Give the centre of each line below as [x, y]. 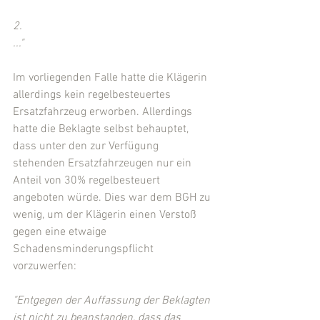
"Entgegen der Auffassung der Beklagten [113, 300]
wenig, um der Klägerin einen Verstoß [106, 215]
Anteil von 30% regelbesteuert [88, 180]
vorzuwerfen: [45, 266]
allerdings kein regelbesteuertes [93, 95]
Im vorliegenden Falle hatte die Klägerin [111, 77]
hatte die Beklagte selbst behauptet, [102, 129]
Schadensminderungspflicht [85, 249]
